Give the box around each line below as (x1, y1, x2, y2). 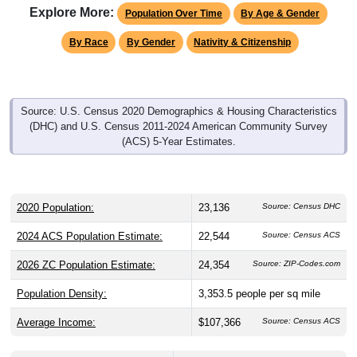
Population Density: (17, 287, 107, 300)
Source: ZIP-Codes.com (253, 258, 340, 268)
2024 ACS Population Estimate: (17, 229, 163, 242)
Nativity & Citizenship (194, 36, 292, 48)
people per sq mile (236, 287, 320, 300)
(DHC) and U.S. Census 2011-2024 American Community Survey (29, 120, 328, 132)
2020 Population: (17, 201, 94, 214)
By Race (69, 36, 108, 48)
